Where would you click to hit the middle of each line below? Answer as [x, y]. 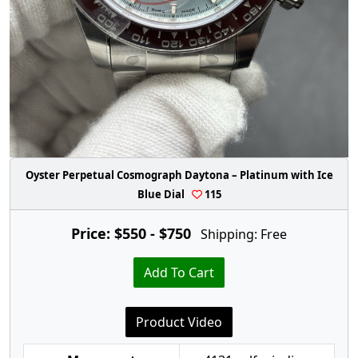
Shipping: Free [244, 235]
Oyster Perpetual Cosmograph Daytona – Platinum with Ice [179, 175]
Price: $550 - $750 [131, 234]
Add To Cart [179, 273]
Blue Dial [164, 195]
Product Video [179, 322]
